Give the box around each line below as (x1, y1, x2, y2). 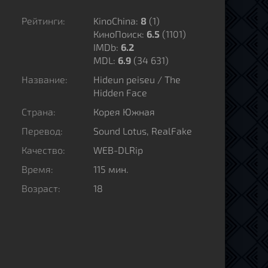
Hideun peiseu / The (93, 74, 181, 85)
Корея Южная (93, 106, 155, 117)
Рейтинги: (22, 15, 65, 26)
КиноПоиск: (93, 28, 147, 39)
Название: (22, 74, 68, 85)
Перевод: (22, 125, 63, 136)
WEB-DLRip (93, 144, 143, 156)
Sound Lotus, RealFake (93, 125, 192, 136)
